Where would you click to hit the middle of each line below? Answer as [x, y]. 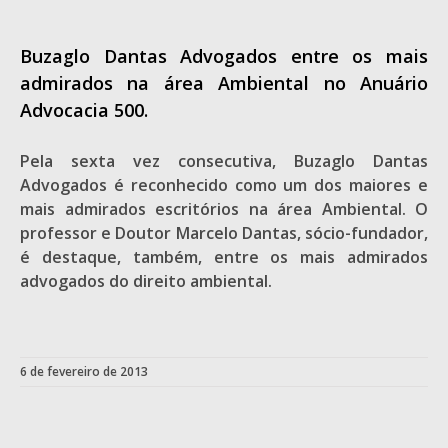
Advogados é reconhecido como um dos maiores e [224, 185]
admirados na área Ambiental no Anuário [224, 83]
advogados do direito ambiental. [146, 281]
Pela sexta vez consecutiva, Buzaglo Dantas [224, 161]
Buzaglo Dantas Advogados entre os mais [224, 56]
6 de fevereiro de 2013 [84, 371]
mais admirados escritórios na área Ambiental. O [224, 209]
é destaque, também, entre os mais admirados [224, 257]
